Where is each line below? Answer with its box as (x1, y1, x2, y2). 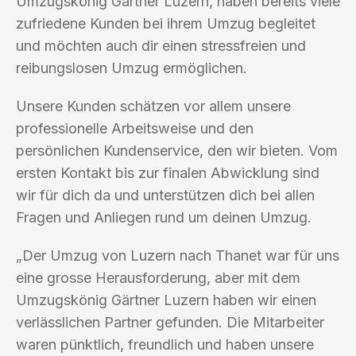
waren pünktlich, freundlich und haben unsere (16, 335, 314, 353)
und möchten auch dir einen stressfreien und (16, 37, 306, 54)
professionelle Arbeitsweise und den (16, 119, 253, 137)
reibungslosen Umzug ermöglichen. (16, 59, 247, 76)
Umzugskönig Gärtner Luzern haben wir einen (16, 291, 316, 308)
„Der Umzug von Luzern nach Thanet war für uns (16, 246, 339, 264)
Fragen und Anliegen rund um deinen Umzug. (16, 208, 311, 226)
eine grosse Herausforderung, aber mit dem (16, 269, 300, 286)
